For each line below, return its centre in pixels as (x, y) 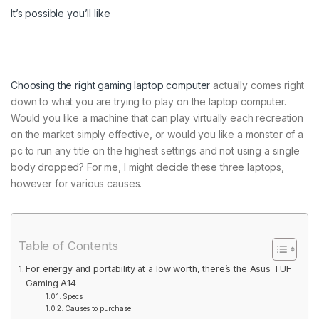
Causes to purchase (98, 309)
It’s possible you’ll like (61, 14)
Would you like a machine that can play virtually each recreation (157, 118)
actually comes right (257, 85)
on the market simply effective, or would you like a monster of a (157, 135)
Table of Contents (68, 246)
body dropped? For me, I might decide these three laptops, (148, 167)
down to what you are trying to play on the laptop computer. (148, 102)
